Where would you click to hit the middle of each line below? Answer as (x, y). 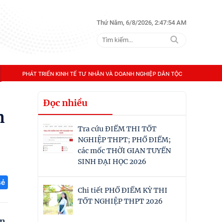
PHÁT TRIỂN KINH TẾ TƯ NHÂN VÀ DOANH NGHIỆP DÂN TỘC (102, 74)
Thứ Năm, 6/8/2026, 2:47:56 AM (141, 22)
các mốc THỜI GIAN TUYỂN (124, 151)
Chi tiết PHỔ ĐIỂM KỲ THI (123, 190)
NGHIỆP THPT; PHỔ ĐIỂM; (124, 140)
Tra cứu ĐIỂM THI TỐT (117, 129)
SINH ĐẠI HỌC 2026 (112, 162)
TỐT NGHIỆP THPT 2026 (120, 201)
